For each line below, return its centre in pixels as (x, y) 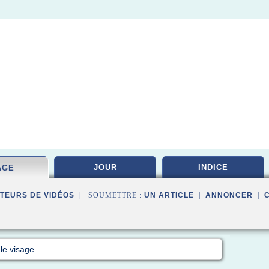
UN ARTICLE (169, 195)
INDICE (213, 167)
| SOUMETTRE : (109, 195)
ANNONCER (229, 195)
